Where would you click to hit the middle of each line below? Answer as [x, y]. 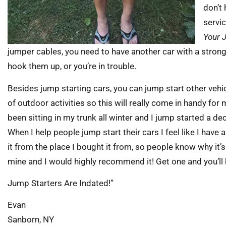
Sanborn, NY [31, 220]
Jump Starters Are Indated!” [61, 183]
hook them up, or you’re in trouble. [72, 66]
